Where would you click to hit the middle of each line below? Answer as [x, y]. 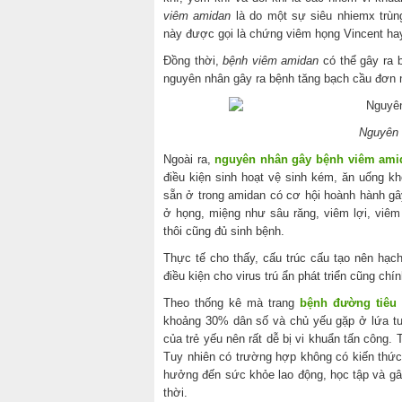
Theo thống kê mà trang [232, 302]
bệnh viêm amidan [271, 60]
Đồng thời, [193, 60]
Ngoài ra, [189, 159]
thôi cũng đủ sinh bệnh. [224, 231]
